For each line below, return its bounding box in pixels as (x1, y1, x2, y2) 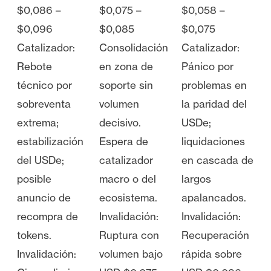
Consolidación (99, 41, 168, 54)
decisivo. (99, 116, 141, 129)
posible (17, 172, 51, 186)
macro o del (99, 172, 156, 186)
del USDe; (17, 154, 64, 167)
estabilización (17, 135, 83, 148)
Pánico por (181, 60, 233, 73)
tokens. (17, 229, 51, 242)
